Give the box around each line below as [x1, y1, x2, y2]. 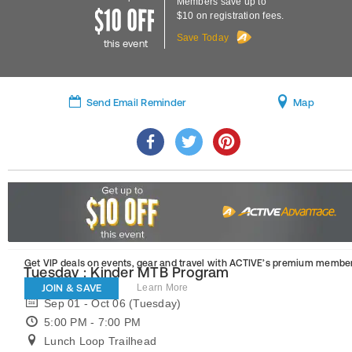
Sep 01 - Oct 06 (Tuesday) [44, 297, 181, 310]
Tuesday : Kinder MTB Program [24, 264, 229, 280]
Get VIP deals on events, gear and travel [24, 258, 207, 269]
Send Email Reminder [86, 97, 187, 108]
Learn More [137, 282, 189, 294]
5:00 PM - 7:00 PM [44, 316, 141, 328]
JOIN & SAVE [41, 282, 102, 294]
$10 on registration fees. [176, 10, 284, 21]
